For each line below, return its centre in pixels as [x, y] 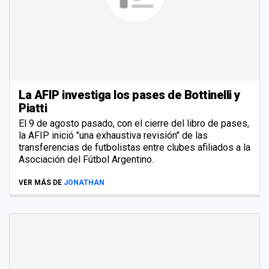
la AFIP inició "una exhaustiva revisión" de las [113, 135]
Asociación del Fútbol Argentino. [86, 159]
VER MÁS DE [40, 182]
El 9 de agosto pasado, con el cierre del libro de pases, [134, 123]
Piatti [33, 108]
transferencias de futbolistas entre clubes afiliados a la [134, 147]
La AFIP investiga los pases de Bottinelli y [129, 95]
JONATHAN [84, 182]
